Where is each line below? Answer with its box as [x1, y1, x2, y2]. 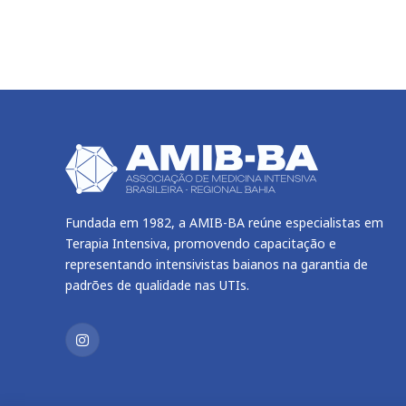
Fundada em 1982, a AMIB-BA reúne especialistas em [65, 214, 383, 232]
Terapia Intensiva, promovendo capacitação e [65, 235, 336, 253]
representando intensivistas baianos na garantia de [65, 256, 368, 274]
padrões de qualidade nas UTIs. [65, 276, 249, 295]
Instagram [81, 339, 143, 357]
